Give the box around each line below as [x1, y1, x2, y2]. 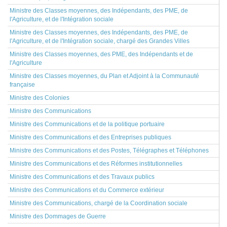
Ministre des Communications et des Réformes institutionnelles [10, 160, 182, 167]
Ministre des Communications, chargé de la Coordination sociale [10, 200, 187, 207]
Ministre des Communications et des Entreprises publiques [10, 134, 171, 141]
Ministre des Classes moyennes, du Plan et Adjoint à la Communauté [10, 72, 199, 80]
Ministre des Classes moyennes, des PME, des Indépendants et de [10, 51, 193, 58]
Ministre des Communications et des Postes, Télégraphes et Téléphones [10, 147, 209, 154]
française [10, 81, 35, 88]
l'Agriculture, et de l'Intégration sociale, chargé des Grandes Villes [10, 37, 190, 45]
